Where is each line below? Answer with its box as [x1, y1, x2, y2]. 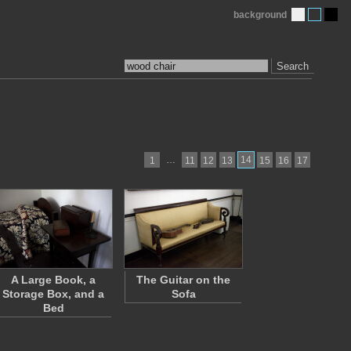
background [233, 9, 287, 20]
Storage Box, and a [2, 288, 104, 300]
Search [277, 60, 309, 72]
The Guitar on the [136, 273, 230, 286]
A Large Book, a [11, 273, 96, 286]
